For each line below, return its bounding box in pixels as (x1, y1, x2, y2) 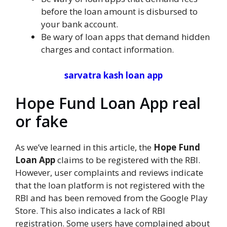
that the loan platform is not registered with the (15, 179, 205, 192)
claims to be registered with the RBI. (55, 154, 200, 166)
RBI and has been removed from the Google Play (15, 192, 208, 204)
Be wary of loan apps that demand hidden (41, 31, 210, 43)
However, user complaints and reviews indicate (15, 167, 203, 179)
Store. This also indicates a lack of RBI (15, 205, 165, 217)
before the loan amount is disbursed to (41, 6, 198, 18)
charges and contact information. (41, 44, 174, 56)
